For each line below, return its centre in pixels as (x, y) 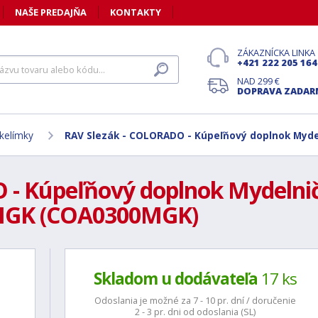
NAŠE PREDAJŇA (51, 12)
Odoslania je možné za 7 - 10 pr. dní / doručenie (196, 300)
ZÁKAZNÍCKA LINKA (276, 53)
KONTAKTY (136, 12)
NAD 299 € (258, 81)
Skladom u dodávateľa (176, 279)
